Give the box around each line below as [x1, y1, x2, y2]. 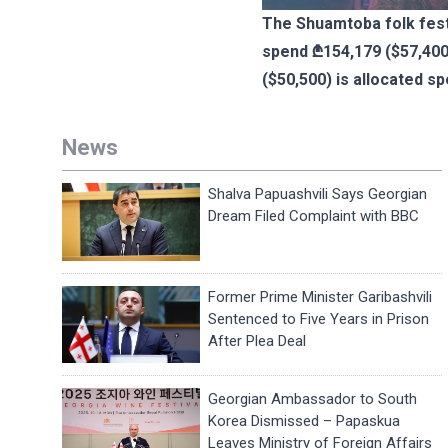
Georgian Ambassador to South [208, 390, 418, 409]
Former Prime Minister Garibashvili [208, 287, 433, 306]
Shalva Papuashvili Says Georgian [208, 185, 428, 203]
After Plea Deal [208, 331, 307, 350]
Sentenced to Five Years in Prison [208, 309, 430, 328]
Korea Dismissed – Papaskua [208, 412, 401, 431]
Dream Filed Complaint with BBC [208, 207, 420, 225]
